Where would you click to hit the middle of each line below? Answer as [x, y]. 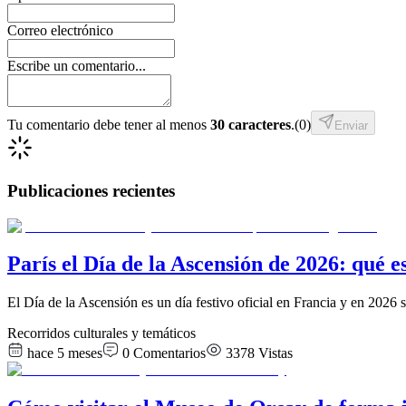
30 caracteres [251, 125]
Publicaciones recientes [91, 190]
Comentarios [169, 353]
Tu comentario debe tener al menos [109, 125]
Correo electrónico [60, 31]
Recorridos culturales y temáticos [101, 333]
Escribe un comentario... [77, 66]
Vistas [275, 353]
